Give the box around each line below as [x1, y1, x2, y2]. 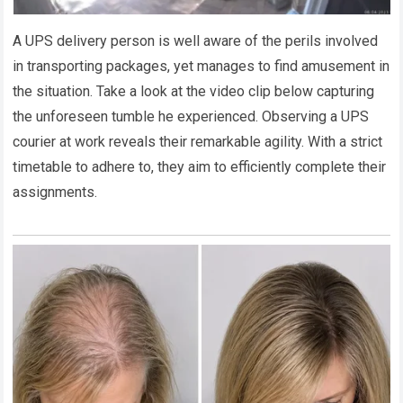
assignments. [13, 183, 98, 201]
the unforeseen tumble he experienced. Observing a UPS [13, 107, 370, 125]
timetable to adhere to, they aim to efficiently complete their [13, 157, 387, 175]
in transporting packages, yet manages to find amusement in [13, 57, 390, 75]
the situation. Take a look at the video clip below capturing [13, 82, 375, 100]
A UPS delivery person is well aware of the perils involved [13, 31, 379, 49]
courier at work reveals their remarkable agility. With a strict [13, 132, 383, 150]
